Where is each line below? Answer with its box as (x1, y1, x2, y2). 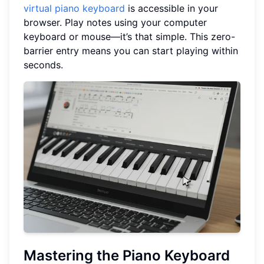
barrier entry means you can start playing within (24, 44, 238, 57)
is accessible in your (125, 2, 218, 14)
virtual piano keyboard (24, 2, 125, 14)
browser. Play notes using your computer (24, 16, 207, 28)
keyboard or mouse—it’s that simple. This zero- (24, 30, 235, 42)
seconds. (24, 58, 63, 71)
